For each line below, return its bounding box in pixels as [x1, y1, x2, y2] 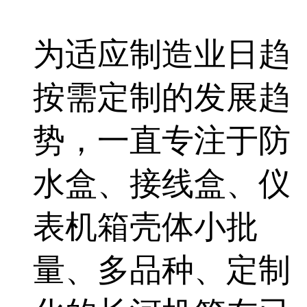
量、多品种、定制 [33, 251, 291, 288]
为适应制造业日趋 [33, 36, 291, 72]
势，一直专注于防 [33, 122, 291, 158]
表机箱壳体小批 [33, 208, 258, 245]
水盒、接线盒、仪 [33, 165, 291, 201]
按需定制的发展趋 [33, 79, 291, 115]
